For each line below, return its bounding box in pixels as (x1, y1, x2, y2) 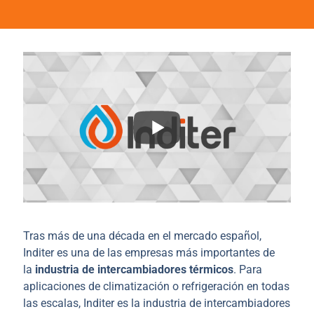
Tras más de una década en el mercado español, (23, 229, 261, 243)
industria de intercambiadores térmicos (35, 263, 233, 277)
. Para (233, 263, 262, 277)
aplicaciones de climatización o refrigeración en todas (23, 280, 289, 294)
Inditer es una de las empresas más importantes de (23, 246, 275, 260)
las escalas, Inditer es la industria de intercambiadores (23, 296, 290, 310)
